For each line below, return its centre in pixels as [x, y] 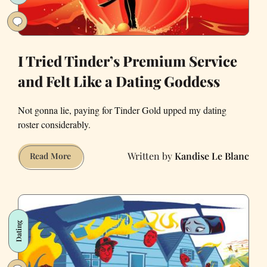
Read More [50, 156]
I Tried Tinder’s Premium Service [128, 61]
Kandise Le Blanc [212, 156]
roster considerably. [54, 125]
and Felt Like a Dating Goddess [119, 81]
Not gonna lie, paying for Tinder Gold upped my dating [122, 110]
